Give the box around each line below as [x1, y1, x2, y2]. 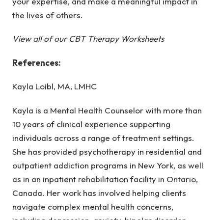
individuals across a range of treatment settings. [12, 132, 194, 143]
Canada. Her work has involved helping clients [12, 187, 186, 198]
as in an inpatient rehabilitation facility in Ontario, [12, 173, 198, 184]
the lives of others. [12, 10, 83, 21]
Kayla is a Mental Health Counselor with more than [12, 105, 202, 115]
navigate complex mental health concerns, [12, 201, 173, 212]
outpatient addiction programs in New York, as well [12, 160, 203, 170]
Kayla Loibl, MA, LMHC [12, 81, 97, 92]
